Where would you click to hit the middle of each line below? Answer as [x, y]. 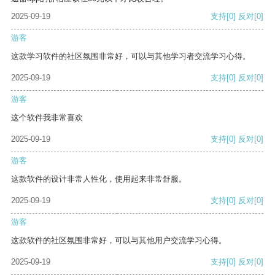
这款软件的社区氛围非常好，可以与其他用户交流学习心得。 [119, 241]
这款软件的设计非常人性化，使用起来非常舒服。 [99, 179]
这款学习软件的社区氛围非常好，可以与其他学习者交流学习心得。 [131, 56]
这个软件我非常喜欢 [47, 118]
